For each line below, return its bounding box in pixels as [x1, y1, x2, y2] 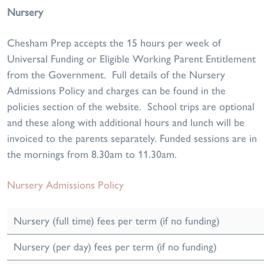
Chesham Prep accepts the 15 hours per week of [7, 37, 221, 49]
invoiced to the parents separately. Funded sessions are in [7, 132, 257, 145]
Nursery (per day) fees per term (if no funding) [14, 240, 217, 253]
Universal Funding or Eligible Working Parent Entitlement [7, 52, 256, 65]
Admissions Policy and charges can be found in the [7, 84, 226, 97]
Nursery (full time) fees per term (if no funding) [14, 214, 220, 227]
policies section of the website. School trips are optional [7, 100, 255, 113]
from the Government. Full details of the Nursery [7, 68, 225, 81]
